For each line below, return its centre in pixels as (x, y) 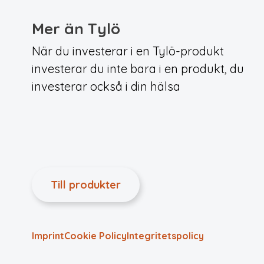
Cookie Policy (95, 236)
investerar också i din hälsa (106, 86)
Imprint (48, 236)
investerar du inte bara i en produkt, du (138, 69)
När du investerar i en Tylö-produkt (128, 51)
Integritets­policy (165, 236)
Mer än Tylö (76, 29)
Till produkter (86, 185)
